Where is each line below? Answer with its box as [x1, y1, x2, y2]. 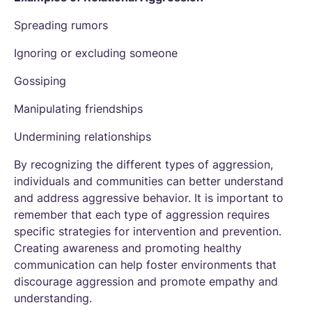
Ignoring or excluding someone [14, 46, 178, 60]
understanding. [14, 291, 92, 305]
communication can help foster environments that [14, 258, 276, 272]
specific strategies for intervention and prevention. [14, 224, 281, 238]
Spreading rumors [14, 18, 108, 32]
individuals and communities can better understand [14, 174, 283, 188]
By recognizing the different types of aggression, [14, 157, 273, 171]
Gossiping [14, 74, 66, 88]
